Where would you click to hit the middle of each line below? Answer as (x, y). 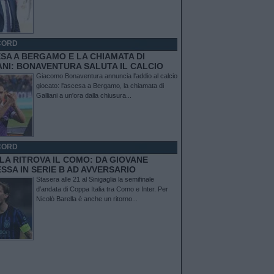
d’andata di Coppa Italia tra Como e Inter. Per (102, 189)
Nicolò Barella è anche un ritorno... (87, 199)
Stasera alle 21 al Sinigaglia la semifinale (95, 179)
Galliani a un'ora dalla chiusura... (84, 95)
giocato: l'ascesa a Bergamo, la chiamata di (100, 86)
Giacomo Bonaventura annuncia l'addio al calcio (107, 76)
